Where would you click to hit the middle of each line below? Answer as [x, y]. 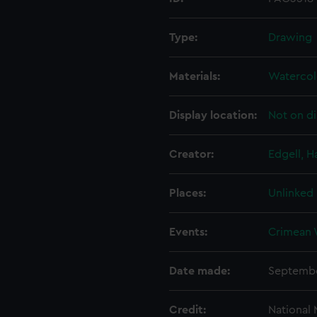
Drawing [290, 38]
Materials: [195, 76]
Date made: [200, 271]
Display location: [213, 115]
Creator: [191, 154]
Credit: [188, 310]
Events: [188, 232]
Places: [188, 193]
